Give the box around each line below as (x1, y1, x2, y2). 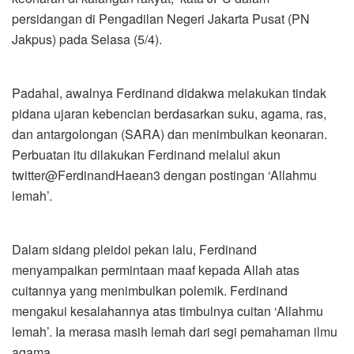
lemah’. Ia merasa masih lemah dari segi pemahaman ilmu (12, 322, 337, 341)
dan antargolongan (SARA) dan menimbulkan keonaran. (12, 125, 327, 144)
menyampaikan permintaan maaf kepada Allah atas (12, 261, 299, 280)
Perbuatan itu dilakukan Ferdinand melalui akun (12, 145, 281, 164)
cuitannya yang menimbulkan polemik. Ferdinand (12, 281, 288, 300)
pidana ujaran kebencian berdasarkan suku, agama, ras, (12, 104, 326, 123)
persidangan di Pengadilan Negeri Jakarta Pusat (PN (12, 9, 310, 28)
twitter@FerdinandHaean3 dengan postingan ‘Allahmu (12, 166, 317, 185)
